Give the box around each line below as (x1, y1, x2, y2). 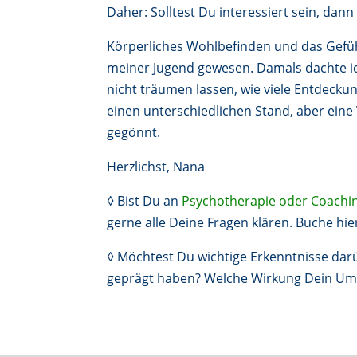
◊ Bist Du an (107, 191, 182, 210)
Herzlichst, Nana (107, 157, 206, 175)
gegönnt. (107, 123, 161, 141)
